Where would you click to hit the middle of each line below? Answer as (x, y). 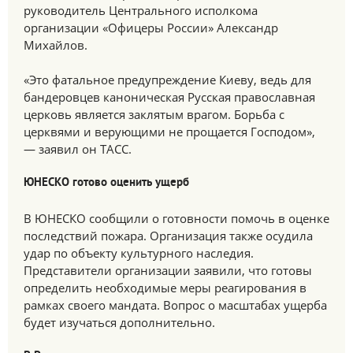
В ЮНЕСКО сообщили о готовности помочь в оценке (176, 218)
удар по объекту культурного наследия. (139, 253)
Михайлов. (56, 45)
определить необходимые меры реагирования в (165, 288)
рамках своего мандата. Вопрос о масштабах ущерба (175, 305)
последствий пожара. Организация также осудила (168, 236)
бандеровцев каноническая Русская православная (169, 97)
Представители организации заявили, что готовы (168, 270)
